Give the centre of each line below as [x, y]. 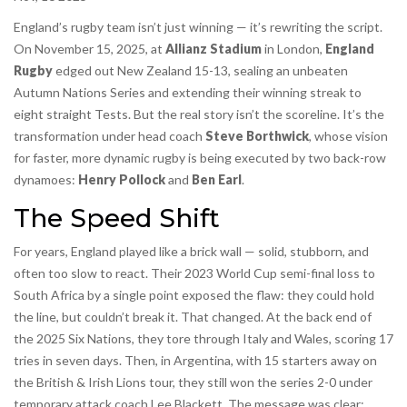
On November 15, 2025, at [89, 49]
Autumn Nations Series [79, 93]
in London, [293, 49]
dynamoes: [46, 180]
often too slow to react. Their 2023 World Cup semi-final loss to [194, 273]
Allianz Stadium [213, 49]
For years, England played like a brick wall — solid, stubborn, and [191, 252]
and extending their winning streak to [253, 93]
